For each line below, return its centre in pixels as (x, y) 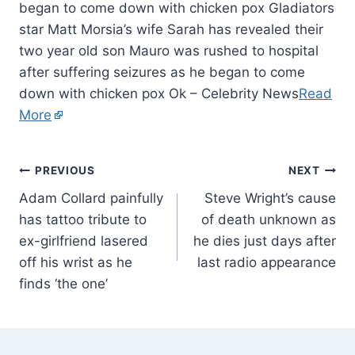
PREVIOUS (65, 171)
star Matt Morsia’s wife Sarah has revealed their (171, 29)
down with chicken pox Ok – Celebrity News (159, 93)
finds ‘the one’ (63, 283)
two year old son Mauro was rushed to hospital (169, 50)
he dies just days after (265, 240)
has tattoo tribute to (83, 219)
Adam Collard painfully (91, 198)
